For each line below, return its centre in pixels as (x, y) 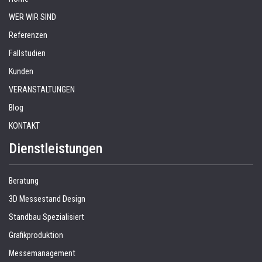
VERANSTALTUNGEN (42, 90)
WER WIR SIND (32, 18)
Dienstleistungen (56, 149)
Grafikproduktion (36, 236)
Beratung (24, 181)
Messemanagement (42, 254)
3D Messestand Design (47, 199)
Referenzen (28, 36)
